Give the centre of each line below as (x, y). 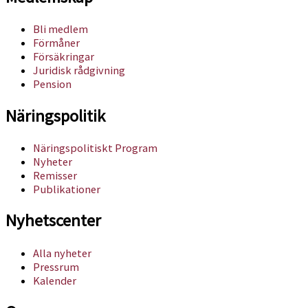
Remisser (55, 175)
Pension (52, 84)
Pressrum (56, 266)
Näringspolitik (55, 115)
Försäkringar (64, 57)
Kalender (55, 280)
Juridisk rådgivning (79, 70)
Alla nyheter (62, 253)
